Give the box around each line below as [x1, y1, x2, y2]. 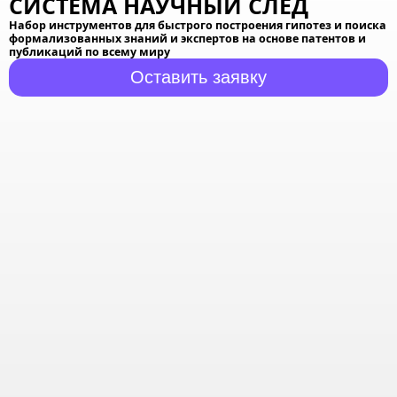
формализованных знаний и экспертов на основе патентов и [9, 30, 366, 46]
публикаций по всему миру [9, 43, 170, 59]
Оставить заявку [130, 66, 267, 87]
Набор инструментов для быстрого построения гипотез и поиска [9, 17, 386, 33]
